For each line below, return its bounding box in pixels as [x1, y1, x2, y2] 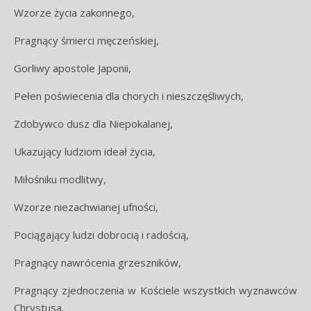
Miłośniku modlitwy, [14, 172, 106, 186]
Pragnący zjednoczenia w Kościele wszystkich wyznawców [14, 283, 297, 297]
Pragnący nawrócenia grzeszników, [14, 255, 181, 269]
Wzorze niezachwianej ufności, [14, 200, 158, 214]
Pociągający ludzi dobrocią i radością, [14, 228, 189, 242]
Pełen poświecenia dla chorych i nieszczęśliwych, [14, 89, 244, 103]
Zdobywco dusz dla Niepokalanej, [14, 117, 173, 131]
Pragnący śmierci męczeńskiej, [14, 33, 159, 47]
